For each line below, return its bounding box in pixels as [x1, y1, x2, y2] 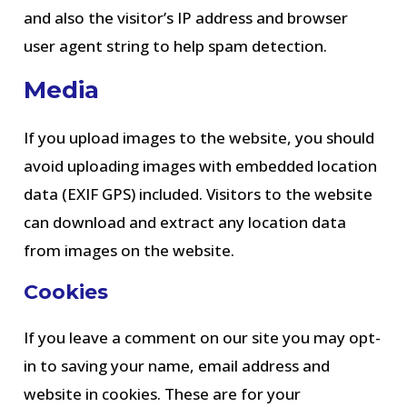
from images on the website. [24, 240, 235, 261]
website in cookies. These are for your [24, 383, 302, 404]
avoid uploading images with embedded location [24, 155, 378, 176]
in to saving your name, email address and [24, 355, 331, 376]
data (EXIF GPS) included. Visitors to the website [24, 184, 373, 204]
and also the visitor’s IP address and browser [24, 7, 349, 28]
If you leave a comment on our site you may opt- [24, 327, 382, 348]
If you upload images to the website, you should [24, 127, 375, 148]
